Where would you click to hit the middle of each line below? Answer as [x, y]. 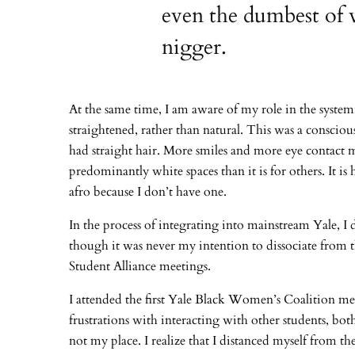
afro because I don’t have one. [148, 192]
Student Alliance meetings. [140, 267]
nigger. [194, 48]
